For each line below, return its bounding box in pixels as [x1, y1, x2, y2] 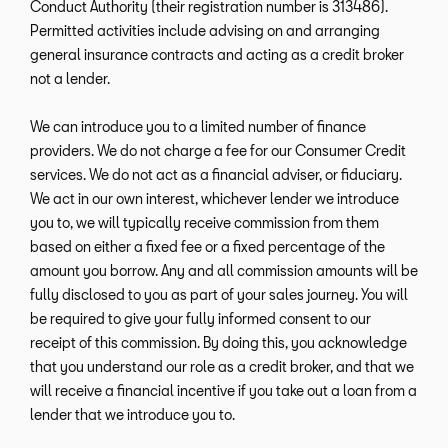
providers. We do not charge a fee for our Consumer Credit [30, 142, 406, 160]
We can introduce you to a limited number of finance [30, 118, 366, 136]
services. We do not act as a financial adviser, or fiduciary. [30, 166, 402, 184]
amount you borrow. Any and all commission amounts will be [30, 262, 418, 280]
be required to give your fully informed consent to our [30, 310, 371, 328]
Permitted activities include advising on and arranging [30, 22, 380, 40]
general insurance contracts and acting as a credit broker [30, 46, 404, 64]
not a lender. [30, 70, 110, 88]
